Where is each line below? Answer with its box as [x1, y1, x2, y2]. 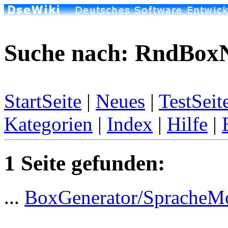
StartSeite [4, 90, 81, 112]
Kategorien [4, 113, 93, 135]
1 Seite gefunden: [4, 151, 165, 175]
